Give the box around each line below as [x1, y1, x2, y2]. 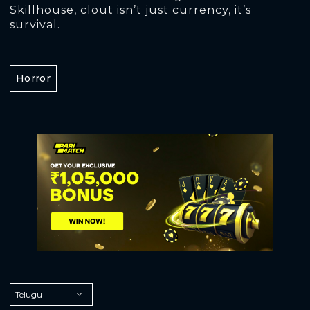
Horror [16, 72, 51, 84]
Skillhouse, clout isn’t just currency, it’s [10, 3, 251, 17]
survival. [10, 18, 60, 31]
